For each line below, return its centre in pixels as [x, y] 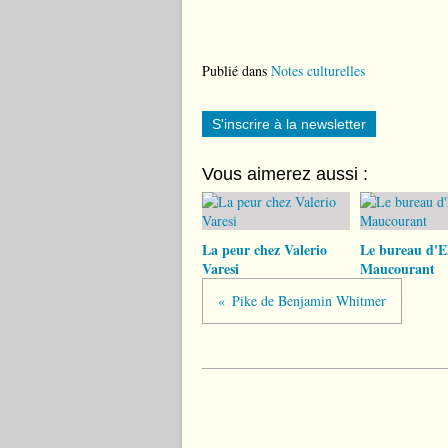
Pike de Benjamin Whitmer [309, 300]
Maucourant [397, 268]
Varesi [220, 268]
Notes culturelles [318, 70]
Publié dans [234, 70]
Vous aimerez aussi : [285, 174]
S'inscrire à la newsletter [289, 124]
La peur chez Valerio [264, 249]
